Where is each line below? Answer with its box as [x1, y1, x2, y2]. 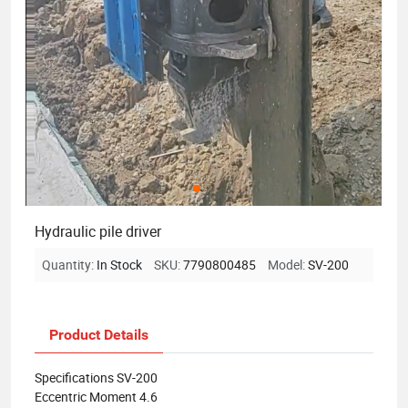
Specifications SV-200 [35, 368, 158, 386]
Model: [268, 255, 308, 273]
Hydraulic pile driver [35, 220, 161, 241]
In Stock [97, 255, 142, 273]
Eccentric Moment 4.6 [35, 387, 158, 405]
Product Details [49, 325, 148, 343]
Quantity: [42, 255, 97, 273]
